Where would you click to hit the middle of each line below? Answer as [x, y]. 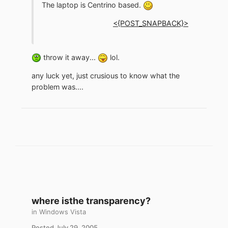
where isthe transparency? [91, 201]
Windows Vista [63, 211]
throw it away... [69, 57]
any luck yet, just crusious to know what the [106, 75]
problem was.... [58, 87]
